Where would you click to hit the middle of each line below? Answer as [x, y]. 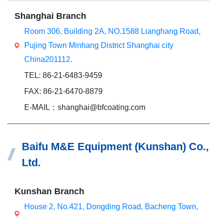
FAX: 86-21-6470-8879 [63, 91]
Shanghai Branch [50, 16]
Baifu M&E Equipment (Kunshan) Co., [115, 147]
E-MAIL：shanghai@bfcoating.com [85, 107]
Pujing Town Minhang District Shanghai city [99, 45]
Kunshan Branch [49, 191]
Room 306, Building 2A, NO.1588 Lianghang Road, [112, 31]
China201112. [48, 59]
